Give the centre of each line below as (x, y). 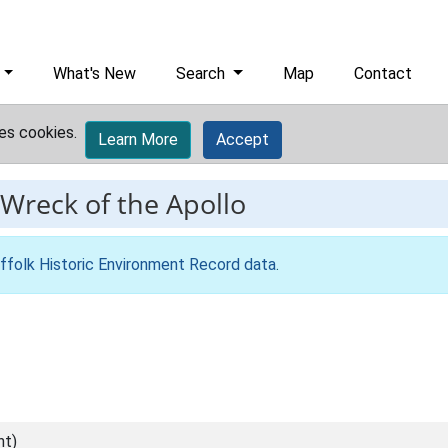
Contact (383, 73)
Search (203, 73)
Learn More (138, 139)
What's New (95, 73)
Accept (242, 139)
